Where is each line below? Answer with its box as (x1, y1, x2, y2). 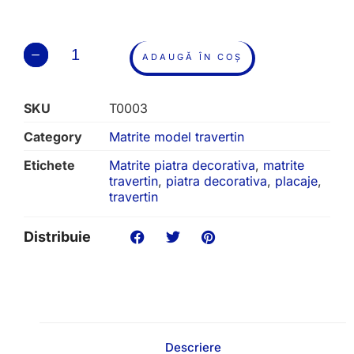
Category (24, 128, 82, 145)
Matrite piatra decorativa (109, 156, 255, 173)
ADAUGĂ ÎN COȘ (142, 51, 243, 62)
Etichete (24, 156, 75, 173)
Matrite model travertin (109, 128, 244, 145)
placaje (275, 172, 318, 189)
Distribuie (24, 228, 91, 246)
